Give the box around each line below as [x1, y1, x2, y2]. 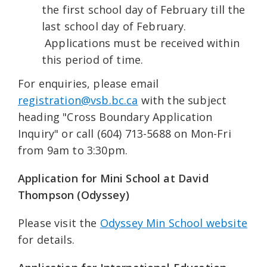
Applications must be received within [42, 36, 240, 51]
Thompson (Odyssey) [18, 188, 129, 203]
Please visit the [18, 216, 100, 231]
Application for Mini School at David [18, 171, 209, 186]
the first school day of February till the [42, 2, 246, 17]
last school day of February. [42, 19, 187, 34]
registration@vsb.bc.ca [18, 93, 138, 108]
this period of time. [42, 52, 144, 67]
